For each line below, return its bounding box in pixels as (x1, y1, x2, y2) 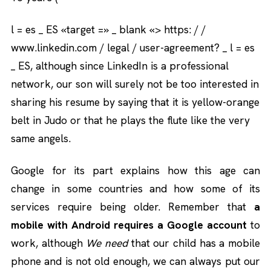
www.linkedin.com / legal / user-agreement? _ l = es (11, 40, 255, 54)
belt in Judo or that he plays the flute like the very (11, 113, 250, 127)
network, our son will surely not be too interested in (11, 76, 259, 91)
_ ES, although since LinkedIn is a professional (11, 58, 229, 73)
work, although (11, 235, 87, 250)
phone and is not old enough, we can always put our (11, 253, 260, 268)
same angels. (11, 131, 71, 145)
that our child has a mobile (128, 235, 261, 250)
